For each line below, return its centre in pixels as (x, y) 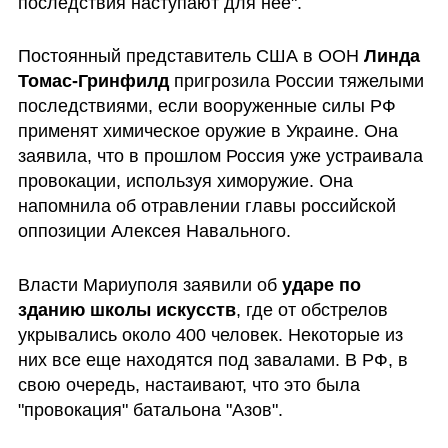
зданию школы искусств (126, 310)
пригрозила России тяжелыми (296, 81)
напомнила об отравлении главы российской (206, 206)
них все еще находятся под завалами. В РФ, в (212, 360)
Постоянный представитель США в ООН (190, 56)
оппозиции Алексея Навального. (154, 231)
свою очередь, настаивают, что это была (188, 385)
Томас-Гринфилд (93, 81)
